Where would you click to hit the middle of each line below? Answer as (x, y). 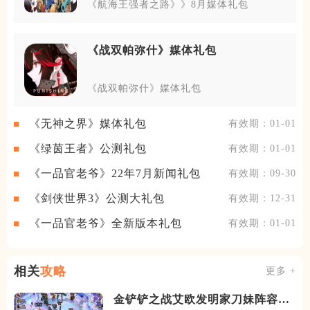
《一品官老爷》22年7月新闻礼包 (115, 173)
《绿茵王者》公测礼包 (88, 148)
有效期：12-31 (262, 199)
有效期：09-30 (262, 174)
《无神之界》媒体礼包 (88, 123)
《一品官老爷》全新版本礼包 (106, 223)
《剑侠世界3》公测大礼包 (97, 198)
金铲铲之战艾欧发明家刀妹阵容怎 (202, 299)
